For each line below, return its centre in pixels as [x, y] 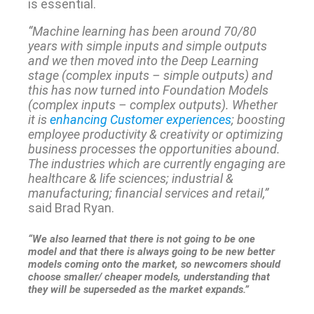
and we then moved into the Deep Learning [143, 60]
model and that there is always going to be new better [151, 251]
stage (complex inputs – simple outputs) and [150, 75]
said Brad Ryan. [71, 207]
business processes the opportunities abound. [154, 149]
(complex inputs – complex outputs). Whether [152, 104]
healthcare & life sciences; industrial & [130, 178]
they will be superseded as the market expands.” [138, 289]
